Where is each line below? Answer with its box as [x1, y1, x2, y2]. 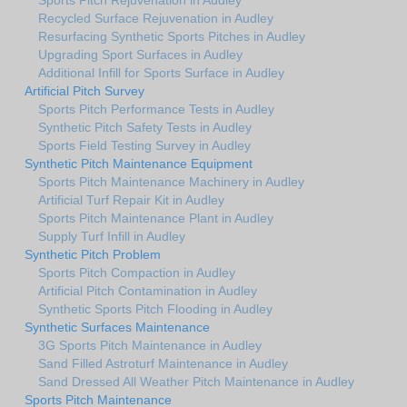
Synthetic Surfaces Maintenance [25, 319, 210, 334]
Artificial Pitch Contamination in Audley [38, 283, 257, 298]
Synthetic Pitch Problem [25, 246, 161, 262]
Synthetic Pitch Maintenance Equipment [25, 155, 253, 171]
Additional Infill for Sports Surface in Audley [38, 65, 284, 80]
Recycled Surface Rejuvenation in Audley [38, 10, 273, 25]
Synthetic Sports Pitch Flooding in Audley [38, 301, 273, 316]
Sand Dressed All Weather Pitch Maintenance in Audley [38, 373, 354, 389]
